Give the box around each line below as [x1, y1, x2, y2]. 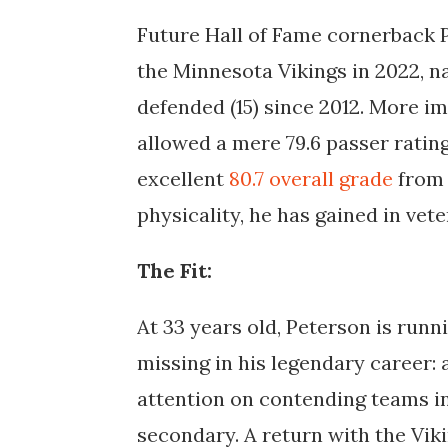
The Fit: [137, 258, 212, 284]
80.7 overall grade [229, 166, 393, 192]
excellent [137, 166, 229, 192]
